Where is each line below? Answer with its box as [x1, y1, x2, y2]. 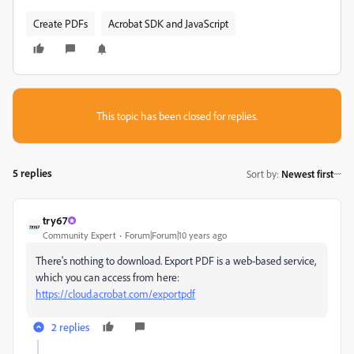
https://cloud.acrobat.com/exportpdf [36, 287, 195, 300]
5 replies [13, 166, 52, 179]
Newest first [281, 167, 333, 180]
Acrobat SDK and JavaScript [108, 17, 228, 30]
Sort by [247, 167, 277, 180]
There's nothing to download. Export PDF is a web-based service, [36, 254, 316, 267]
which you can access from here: [36, 270, 179, 284]
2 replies [51, 320, 89, 333]
